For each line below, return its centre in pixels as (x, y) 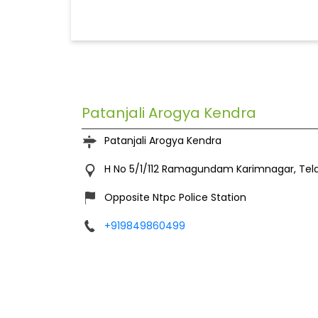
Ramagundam (197, 169)
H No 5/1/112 (131, 169)
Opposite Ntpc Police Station (175, 198)
